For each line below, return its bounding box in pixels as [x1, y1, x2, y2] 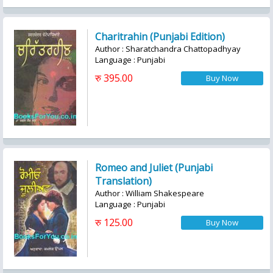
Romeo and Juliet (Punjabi [95, 161, 213, 174]
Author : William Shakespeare [95, 188, 204, 199]
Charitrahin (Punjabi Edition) [95, 30, 225, 43]
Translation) [95, 174, 152, 188]
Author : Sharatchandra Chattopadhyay [95, 43, 241, 54]
